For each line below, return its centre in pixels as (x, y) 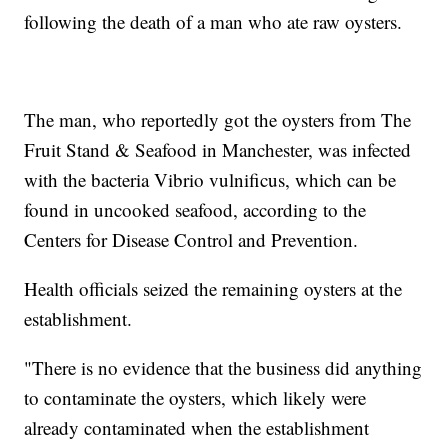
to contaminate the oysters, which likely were (195, 398)
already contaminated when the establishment (197, 428)
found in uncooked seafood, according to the (195, 210)
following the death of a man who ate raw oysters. (216, 22)
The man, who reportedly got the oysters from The (218, 120)
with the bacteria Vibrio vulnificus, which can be (210, 180)
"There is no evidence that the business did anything (223, 368)
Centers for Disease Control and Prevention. (194, 240)
